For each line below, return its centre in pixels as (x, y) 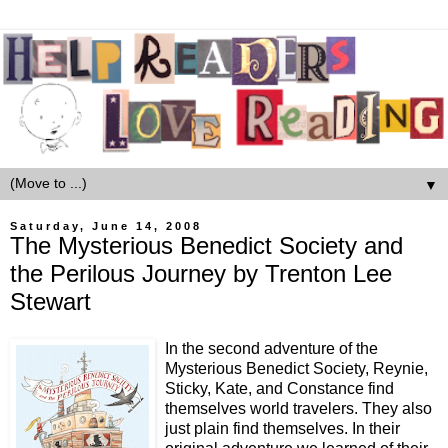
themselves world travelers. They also (298, 409)
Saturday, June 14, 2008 (106, 225)
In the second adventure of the (271, 349)
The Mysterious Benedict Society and (206, 245)
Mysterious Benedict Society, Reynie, (296, 369)
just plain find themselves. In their (282, 429)
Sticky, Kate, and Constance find (279, 389)
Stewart (50, 301)
